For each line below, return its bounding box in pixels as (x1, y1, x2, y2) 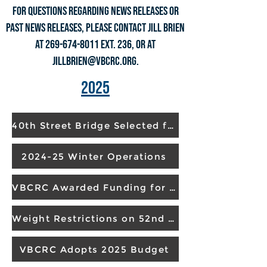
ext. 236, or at (99, 38, 156, 52)
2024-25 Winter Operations (21, 150, 167, 162)
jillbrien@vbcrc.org (52, 54, 136, 69)
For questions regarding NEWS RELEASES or (12, 4, 179, 18)
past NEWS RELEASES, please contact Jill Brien (6, 21, 185, 35)
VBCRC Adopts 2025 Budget (19, 243, 169, 255)
